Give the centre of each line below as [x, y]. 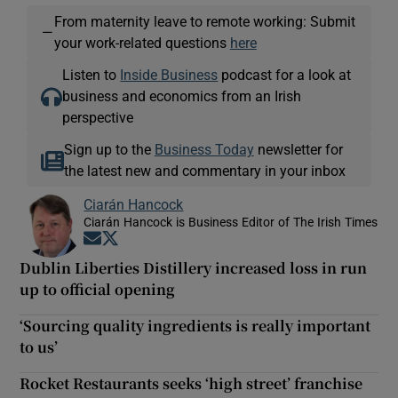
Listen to [92, 74]
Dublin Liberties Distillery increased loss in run [194, 267]
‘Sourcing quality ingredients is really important [195, 325]
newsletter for [298, 149]
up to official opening [98, 289]
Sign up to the [109, 149]
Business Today [204, 149]
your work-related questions [142, 42]
